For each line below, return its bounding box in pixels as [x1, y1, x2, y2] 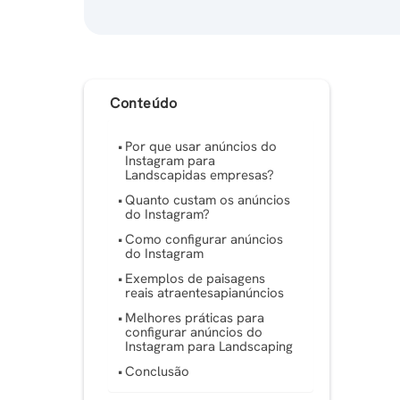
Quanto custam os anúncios [125, 191, 291, 210]
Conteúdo [110, 93, 178, 112]
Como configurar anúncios [125, 230, 284, 249]
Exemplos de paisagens [125, 270, 266, 288]
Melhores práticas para [125, 309, 265, 328]
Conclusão [125, 362, 190, 381]
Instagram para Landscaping [125, 337, 294, 356]
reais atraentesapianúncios [125, 284, 288, 303]
